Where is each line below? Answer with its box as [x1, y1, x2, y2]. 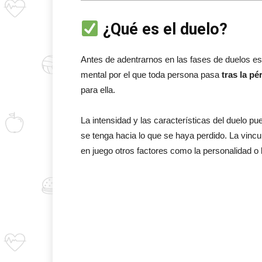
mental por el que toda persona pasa [81, 70, 219, 80]
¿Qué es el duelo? [98, 20, 227, 39]
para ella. [81, 85, 115, 95]
